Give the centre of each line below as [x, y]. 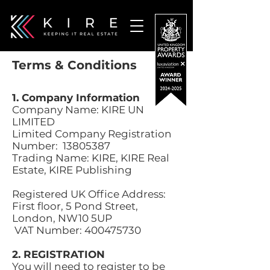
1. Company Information [76, 98]
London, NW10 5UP [62, 218]
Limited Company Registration [92, 134]
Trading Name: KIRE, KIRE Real [91, 158]
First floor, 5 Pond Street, [75, 206]
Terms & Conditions [74, 65]
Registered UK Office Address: [89, 194]
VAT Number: [48, 230]
